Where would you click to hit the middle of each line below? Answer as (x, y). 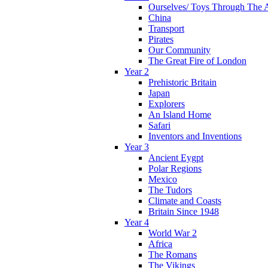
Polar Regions (175, 169)
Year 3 (137, 147)
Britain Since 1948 (184, 212)
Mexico (163, 179)
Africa (160, 244)
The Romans (173, 255)
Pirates (161, 39)
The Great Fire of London (197, 61)
